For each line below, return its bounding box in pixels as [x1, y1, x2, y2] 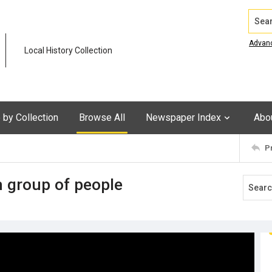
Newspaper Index [146, 111, 221, 123]
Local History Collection [24, 46, 112, 56]
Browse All [79, 111, 125, 123]
